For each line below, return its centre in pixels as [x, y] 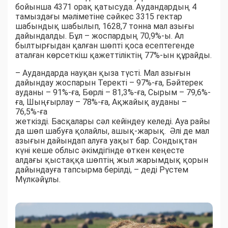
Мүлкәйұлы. [38, 180]
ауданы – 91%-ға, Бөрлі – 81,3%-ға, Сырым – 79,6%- [113, 93]
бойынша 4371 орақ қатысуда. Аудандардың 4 [106, 7]
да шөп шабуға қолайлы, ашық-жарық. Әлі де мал [112, 131]
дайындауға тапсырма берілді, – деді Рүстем [102, 170]
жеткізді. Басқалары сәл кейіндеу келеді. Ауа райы [113, 122]
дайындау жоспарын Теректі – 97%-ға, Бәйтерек [109, 83]
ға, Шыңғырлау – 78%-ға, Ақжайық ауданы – [101, 102]
